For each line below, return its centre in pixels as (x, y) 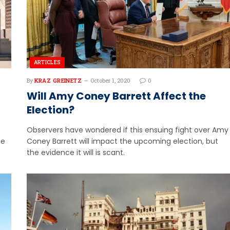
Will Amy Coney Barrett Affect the (116, 96)
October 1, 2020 (111, 81)
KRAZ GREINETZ (58, 81)
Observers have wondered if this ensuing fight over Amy (127, 130)
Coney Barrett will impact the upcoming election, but (122, 141)
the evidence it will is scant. (75, 153)
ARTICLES (47, 63)
